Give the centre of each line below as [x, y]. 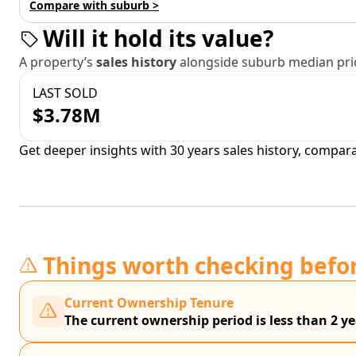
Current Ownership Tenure [149, 303]
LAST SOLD [65, 93]
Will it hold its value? [158, 38]
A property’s [58, 62]
